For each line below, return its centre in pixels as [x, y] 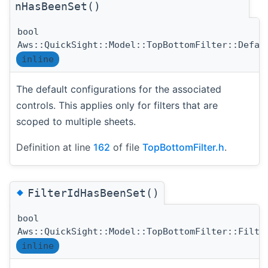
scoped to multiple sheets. [76, 121]
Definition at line [55, 147]
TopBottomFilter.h [183, 147]
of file [126, 147]
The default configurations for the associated [119, 89]
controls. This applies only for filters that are [117, 105]
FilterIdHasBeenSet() [93, 193]
